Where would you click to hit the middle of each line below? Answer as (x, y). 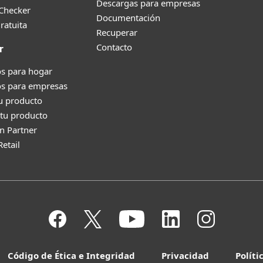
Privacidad (185, 255)
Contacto (114, 47)
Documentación (128, 18)
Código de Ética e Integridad (71, 255)
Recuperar (117, 32)
